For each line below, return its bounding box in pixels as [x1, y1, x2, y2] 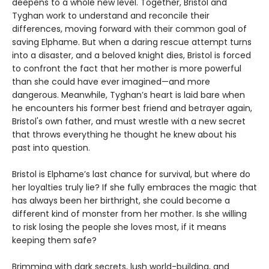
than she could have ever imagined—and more [12, 76, 210, 88]
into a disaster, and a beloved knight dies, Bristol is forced [12, 49, 251, 62]
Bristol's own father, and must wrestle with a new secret [12, 115, 246, 128]
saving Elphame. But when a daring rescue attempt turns [12, 36, 252, 49]
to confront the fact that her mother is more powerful [12, 62, 241, 75]
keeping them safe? [12, 234, 97, 247]
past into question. [12, 142, 90, 154]
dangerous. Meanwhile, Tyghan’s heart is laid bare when [12, 89, 245, 101]
